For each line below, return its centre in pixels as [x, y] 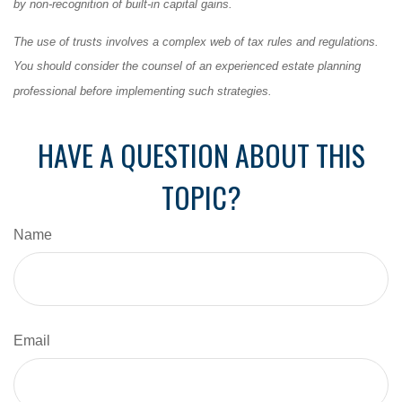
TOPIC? [201, 197]
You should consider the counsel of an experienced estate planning [187, 66]
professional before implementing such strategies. [143, 91]
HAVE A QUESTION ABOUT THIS [201, 154]
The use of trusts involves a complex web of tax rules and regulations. [196, 41]
